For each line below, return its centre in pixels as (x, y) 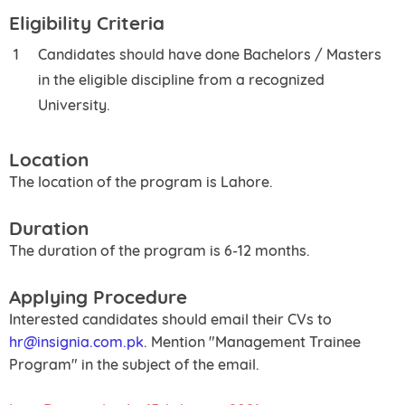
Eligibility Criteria (87, 23)
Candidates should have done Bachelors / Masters (210, 54)
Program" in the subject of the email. (134, 364)
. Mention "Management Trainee (252, 342)
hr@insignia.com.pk (76, 342)
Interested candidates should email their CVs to (170, 319)
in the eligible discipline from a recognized (181, 80)
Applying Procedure (98, 297)
